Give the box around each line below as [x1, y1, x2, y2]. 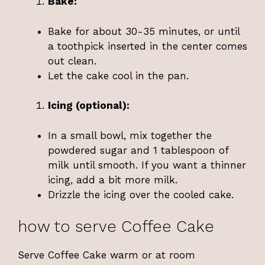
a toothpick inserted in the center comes [48, 40, 247, 52]
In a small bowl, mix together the [48, 129, 212, 141]
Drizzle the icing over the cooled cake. [48, 188, 234, 201]
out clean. [48, 54, 96, 67]
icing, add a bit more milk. [48, 173, 177, 186]
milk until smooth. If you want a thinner [48, 159, 246, 171]
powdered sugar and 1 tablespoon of [48, 144, 228, 156]
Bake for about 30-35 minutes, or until [48, 25, 240, 37]
